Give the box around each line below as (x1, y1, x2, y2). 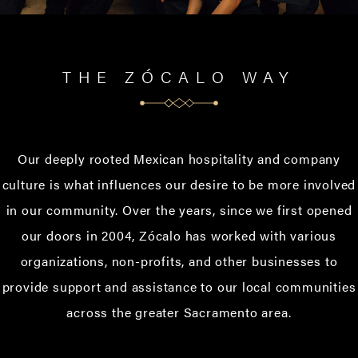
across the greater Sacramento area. (66, 303, 292, 322)
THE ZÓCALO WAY (62, 65, 296, 89)
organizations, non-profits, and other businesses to (20, 252, 338, 271)
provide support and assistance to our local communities (2, 277, 356, 296)
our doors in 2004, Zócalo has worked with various (21, 226, 337, 245)
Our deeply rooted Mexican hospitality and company (17, 149, 341, 169)
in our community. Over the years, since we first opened (6, 201, 352, 220)
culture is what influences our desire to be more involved (2, 175, 356, 194)
